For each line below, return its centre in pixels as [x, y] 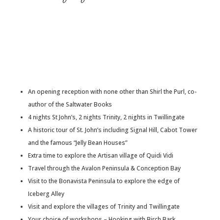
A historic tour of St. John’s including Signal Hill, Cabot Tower [112, 130]
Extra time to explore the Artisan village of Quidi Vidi [100, 155]
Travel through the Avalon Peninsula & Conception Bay [104, 168]
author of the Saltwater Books [70, 104]
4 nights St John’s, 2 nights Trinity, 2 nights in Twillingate [106, 117]
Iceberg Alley [46, 194]
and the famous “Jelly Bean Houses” [77, 143]
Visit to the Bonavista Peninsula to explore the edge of [104, 181]
